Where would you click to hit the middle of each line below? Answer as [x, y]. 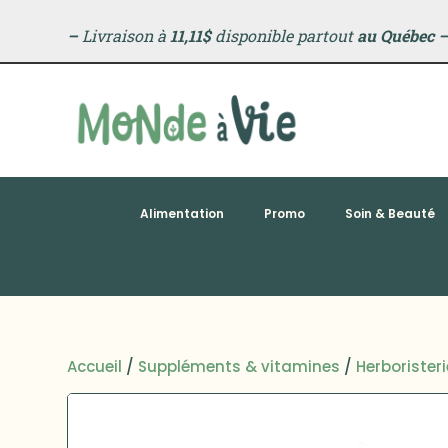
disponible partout [284, 35]
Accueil [95, 367]
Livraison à [124, 35]
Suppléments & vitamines [239, 367]
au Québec [396, 35]
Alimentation [181, 213]
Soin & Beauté [389, 213]
